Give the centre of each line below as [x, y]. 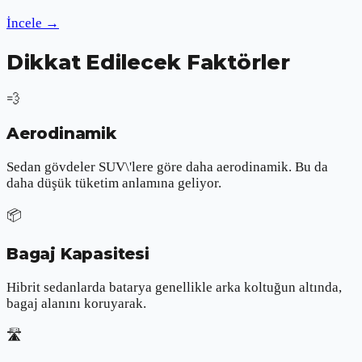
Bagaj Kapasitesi [78, 254]
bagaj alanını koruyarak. [76, 304]
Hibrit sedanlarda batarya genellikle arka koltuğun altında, [174, 288]
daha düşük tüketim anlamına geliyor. [114, 183]
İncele [24, 23]
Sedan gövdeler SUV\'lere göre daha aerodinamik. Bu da [167, 166]
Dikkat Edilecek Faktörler [148, 61]
